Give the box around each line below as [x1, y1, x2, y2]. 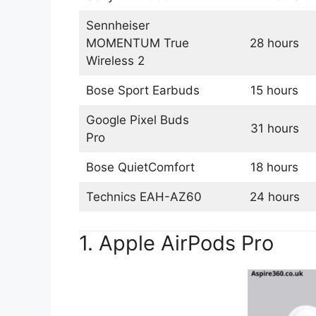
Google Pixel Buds [85, 113, 189, 128]
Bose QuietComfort [85, 160, 195, 175]
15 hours [250, 83, 298, 98]
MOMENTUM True [85, 36, 189, 51]
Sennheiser [85, 18, 150, 33]
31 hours [250, 121, 299, 136]
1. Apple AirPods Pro [79, 230, 274, 255]
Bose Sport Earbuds [85, 83, 200, 98]
